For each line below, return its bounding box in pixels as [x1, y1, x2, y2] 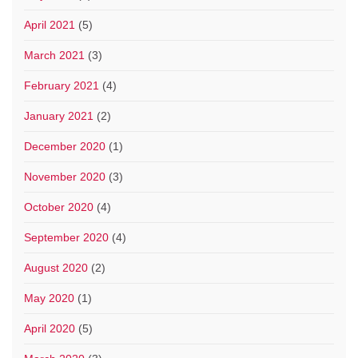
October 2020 [24, 201, 93, 214]
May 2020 [24, 292, 74, 305]
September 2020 [24, 231, 109, 245]
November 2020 [24, 170, 105, 184]
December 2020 [24, 140, 105, 153]
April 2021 [24, 18, 75, 32]
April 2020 [24, 322, 75, 336]
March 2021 [24, 49, 85, 62]
